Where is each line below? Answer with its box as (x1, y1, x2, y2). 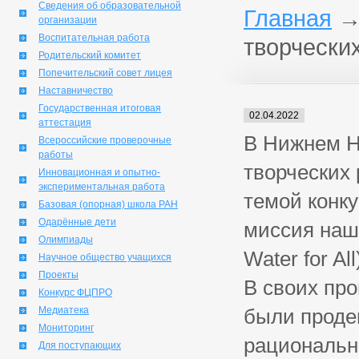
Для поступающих (38, 340, 121, 351)
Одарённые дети (38, 216, 116, 228)
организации (38, 14, 97, 26)
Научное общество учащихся (38, 252, 171, 263)
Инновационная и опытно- (38, 167, 160, 178)
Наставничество (38, 85, 113, 96)
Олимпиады (38, 234, 93, 245)
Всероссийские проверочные (38, 135, 171, 146)
